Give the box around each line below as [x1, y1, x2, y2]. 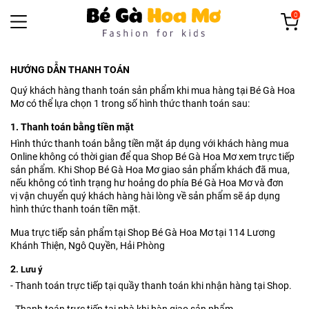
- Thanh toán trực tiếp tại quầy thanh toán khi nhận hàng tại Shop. [10, 280, 292, 291]
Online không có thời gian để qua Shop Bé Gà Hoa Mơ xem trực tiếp [10, 151, 295, 162]
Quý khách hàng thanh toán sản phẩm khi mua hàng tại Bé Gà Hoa [10, 85, 295, 96]
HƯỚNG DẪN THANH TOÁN [10, 64, 130, 75]
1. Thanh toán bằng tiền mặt [10, 121, 134, 132]
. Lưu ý [16, 264, 43, 275]
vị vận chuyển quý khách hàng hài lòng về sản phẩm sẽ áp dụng [10, 190, 280, 201]
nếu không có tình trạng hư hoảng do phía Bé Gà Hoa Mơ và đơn [10, 177, 283, 188]
